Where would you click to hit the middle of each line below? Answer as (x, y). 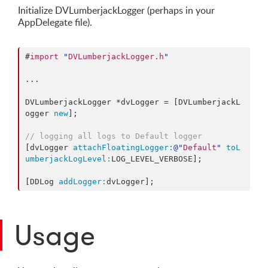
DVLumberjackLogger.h (116, 57)
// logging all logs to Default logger (114, 136)
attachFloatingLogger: (123, 147)
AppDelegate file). (55, 22)
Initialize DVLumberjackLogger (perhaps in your (116, 10)
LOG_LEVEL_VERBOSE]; (157, 159)
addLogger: (83, 182)
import (44, 57)
